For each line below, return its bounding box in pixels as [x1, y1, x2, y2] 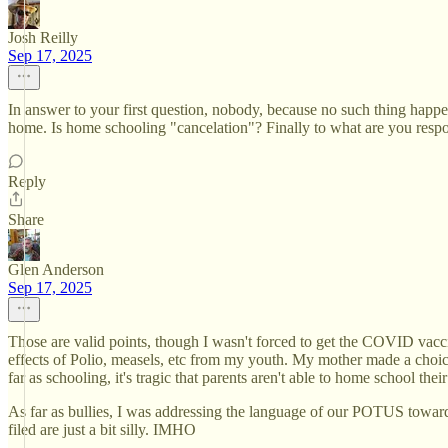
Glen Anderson [8, 261, 104, 278]
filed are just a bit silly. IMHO [8, 421, 196, 438]
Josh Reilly [8, 29, 78, 46]
